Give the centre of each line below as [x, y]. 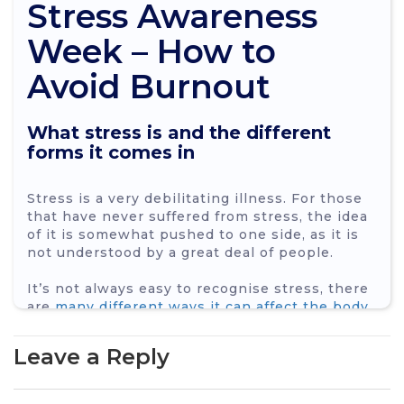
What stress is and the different [179, 132]
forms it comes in [111, 152]
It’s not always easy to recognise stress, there [198, 288]
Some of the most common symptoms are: [183, 324]
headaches [80, 369]
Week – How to [151, 51]
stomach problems [110, 387]
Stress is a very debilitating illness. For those [195, 198]
